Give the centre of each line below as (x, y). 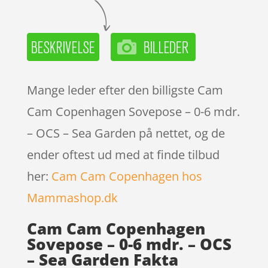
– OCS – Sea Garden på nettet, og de (126, 133)
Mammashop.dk (72, 197)
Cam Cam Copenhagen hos (127, 176)
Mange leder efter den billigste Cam (125, 90)
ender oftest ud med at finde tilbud (123, 154)
